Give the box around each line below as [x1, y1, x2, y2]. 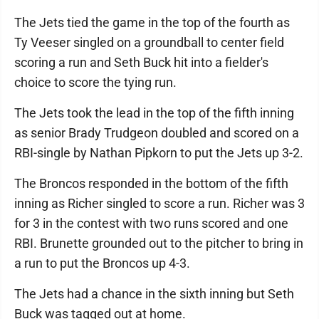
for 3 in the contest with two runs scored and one [14, 216, 288, 231]
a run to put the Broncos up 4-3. [14, 256, 190, 271]
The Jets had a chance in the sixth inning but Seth [14, 286, 294, 301]
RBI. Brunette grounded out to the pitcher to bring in [14, 236, 303, 251]
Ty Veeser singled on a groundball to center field [14, 35, 284, 50]
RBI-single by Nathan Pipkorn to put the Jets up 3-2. [14, 145, 303, 160]
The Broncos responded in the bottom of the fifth [14, 176, 288, 191]
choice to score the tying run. [14, 75, 177, 90]
